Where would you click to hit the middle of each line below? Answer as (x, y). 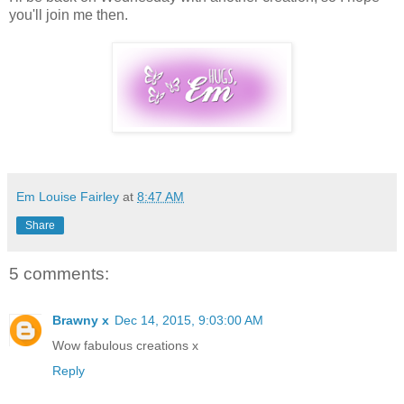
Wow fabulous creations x (125, 346)
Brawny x (81, 321)
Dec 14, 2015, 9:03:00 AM (189, 321)
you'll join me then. (69, 14)
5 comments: (59, 273)
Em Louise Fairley (68, 196)
